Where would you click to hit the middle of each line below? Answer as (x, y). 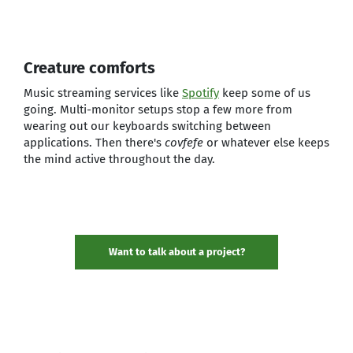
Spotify (201, 93)
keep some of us (265, 93)
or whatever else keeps (266, 143)
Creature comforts (89, 68)
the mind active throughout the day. (119, 159)
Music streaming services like (103, 93)
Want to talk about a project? (176, 252)
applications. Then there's (94, 143)
